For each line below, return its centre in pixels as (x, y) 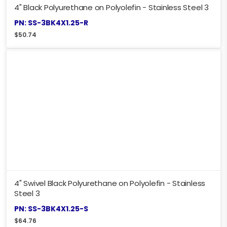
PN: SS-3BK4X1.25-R (51, 23)
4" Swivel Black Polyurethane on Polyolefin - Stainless (110, 183)
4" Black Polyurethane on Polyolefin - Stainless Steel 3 (111, 8)
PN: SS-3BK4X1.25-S (51, 209)
